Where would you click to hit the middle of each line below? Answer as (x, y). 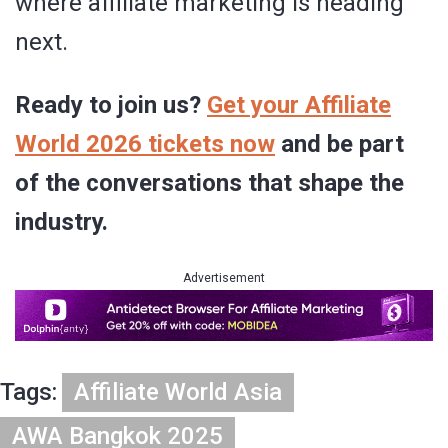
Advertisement (224, 277)
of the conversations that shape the (209, 182)
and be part (339, 143)
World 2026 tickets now (145, 143)
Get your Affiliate (299, 104)
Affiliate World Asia (178, 392)
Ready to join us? (111, 104)
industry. (61, 221)
